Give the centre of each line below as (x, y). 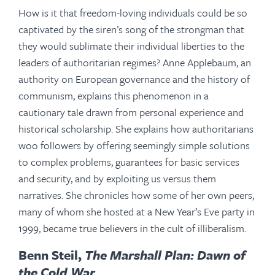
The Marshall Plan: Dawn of (165, 255)
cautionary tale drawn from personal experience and (131, 112)
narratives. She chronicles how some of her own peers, (136, 195)
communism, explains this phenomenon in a (114, 96)
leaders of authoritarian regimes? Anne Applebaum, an (135, 63)
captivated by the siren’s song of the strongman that (131, 29)
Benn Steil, (52, 255)
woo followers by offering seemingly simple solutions (134, 145)
